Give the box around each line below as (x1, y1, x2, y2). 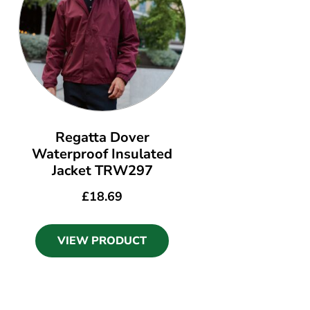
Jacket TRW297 (51, 161, 153, 181)
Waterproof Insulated (32, 145, 173, 164)
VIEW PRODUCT (57, 233, 147, 249)
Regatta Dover (55, 128, 149, 147)
